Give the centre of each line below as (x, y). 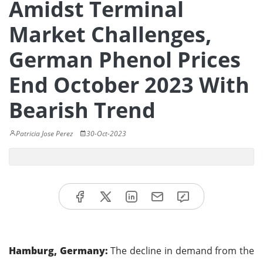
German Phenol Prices (125, 60)
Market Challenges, (110, 34)
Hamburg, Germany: (58, 250)
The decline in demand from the (181, 250)
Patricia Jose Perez (44, 134)
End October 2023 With (129, 85)
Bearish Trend (82, 110)
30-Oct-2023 (106, 134)
